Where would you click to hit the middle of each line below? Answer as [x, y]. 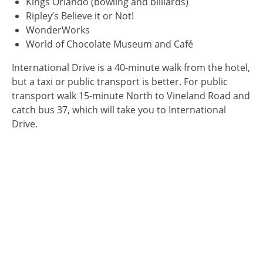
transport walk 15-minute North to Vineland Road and [131, 95]
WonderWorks [58, 30]
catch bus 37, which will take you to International [119, 109]
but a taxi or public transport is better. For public [120, 81]
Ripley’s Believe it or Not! [80, 16]
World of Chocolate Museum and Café [109, 44]
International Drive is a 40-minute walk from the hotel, [131, 67]
